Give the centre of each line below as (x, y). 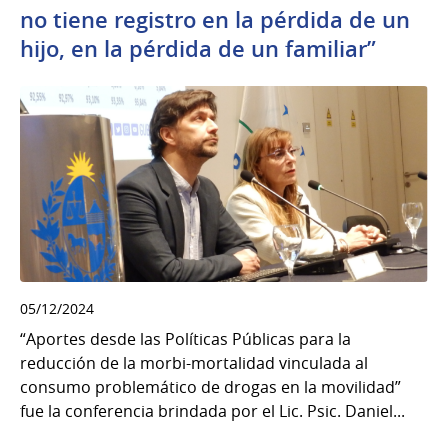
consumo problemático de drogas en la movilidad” (210, 386)
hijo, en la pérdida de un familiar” (198, 49)
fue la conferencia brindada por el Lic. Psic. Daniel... (212, 410)
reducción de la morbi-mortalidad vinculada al (194, 362)
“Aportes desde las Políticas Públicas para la (185, 338)
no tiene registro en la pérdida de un (215, 20)
